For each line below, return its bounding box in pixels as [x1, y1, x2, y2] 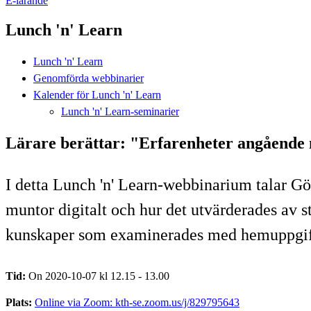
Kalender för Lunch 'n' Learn [33, 88, 161, 101]
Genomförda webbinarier [33, 72, 144, 84]
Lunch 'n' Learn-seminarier [61, 105, 179, 117]
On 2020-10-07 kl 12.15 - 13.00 [28, 269, 169, 282]
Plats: [6, 296, 35, 308]
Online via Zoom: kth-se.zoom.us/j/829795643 [35, 296, 239, 308]
